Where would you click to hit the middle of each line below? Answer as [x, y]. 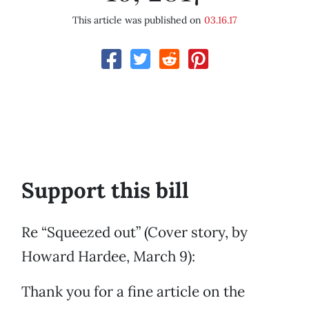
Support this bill [105, 191]
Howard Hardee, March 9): [108, 257]
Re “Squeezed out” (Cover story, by [134, 232]
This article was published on [138, 20]
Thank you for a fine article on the [133, 292]
